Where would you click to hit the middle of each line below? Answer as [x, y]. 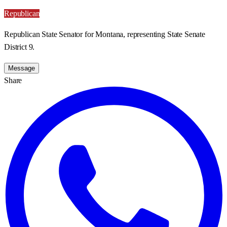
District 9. [20, 47]
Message [22, 68]
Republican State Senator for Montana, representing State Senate [105, 34]
